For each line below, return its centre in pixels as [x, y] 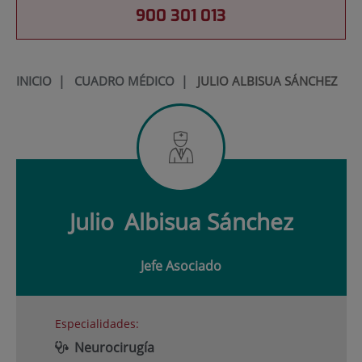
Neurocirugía [114, 348]
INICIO [34, 80]
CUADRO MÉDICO [124, 80]
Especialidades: [97, 324]
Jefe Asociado [181, 266]
